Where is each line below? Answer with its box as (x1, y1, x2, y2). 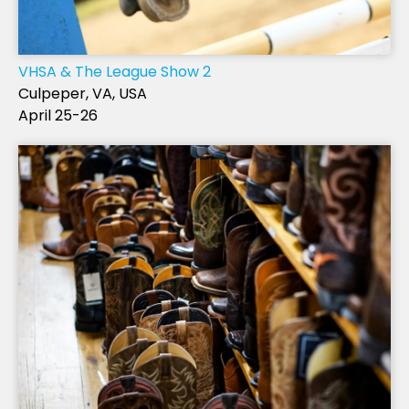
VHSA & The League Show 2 (18, 61, 211, 83)
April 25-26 (18, 105, 98, 127)
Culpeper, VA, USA (18, 83, 147, 105)
